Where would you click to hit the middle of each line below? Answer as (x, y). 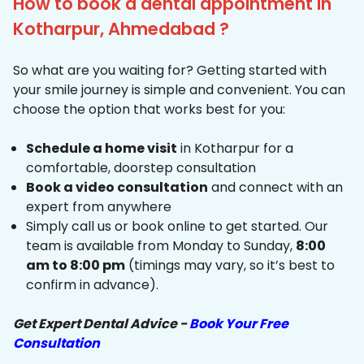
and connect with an (275, 188)
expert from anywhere (99, 207)
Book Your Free (239, 324)
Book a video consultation (117, 188)
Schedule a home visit (102, 149)
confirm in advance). (92, 285)
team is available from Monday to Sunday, (161, 246)
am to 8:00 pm (76, 266)
